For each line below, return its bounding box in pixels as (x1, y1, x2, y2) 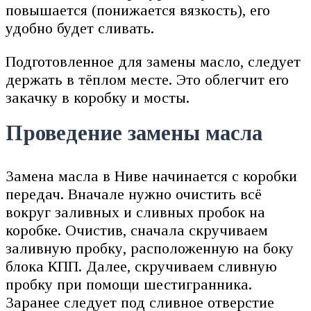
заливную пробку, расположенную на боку (6, 239, 294, 258)
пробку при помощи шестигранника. (6, 276, 252, 294)
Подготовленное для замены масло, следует (6, 52, 301, 70)
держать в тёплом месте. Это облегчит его (6, 70, 289, 88)
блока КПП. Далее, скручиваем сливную (6, 258, 277, 276)
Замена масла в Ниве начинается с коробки (6, 167, 297, 185)
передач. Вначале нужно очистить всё (6, 185, 262, 203)
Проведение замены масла (6, 121, 262, 146)
